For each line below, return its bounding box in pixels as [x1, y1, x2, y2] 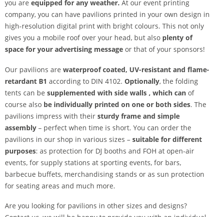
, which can [149, 88, 186, 97]
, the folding [159, 76, 198, 86]
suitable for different [132, 134, 202, 144]
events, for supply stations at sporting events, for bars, [5, 157, 181, 167]
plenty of [162, 33, 192, 43]
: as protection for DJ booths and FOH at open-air [36, 146, 194, 155]
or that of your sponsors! [123, 45, 205, 54]
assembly [5, 123, 36, 132]
